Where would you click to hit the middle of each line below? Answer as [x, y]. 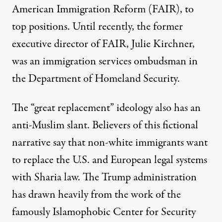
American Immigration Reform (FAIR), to [103, 9]
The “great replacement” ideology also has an [106, 108]
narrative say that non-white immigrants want [110, 142]
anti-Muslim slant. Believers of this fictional [105, 125]
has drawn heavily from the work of [89, 194]
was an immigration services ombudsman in [105, 61]
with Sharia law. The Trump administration [104, 177]
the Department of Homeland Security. [96, 79]
